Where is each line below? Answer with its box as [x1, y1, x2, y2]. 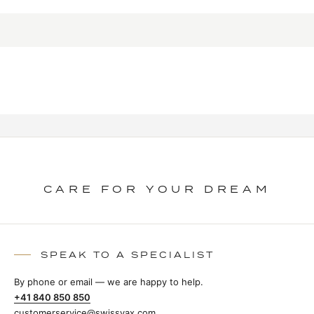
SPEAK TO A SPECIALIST [41, 249, 214, 261]
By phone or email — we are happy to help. [14, 276, 203, 287]
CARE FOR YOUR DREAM [43, 182, 271, 196]
